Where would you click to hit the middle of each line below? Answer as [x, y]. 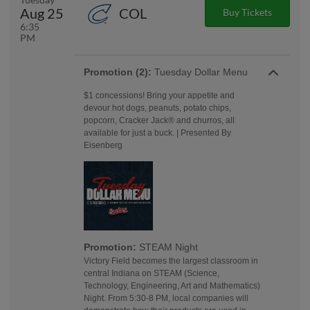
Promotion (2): [118, 72]
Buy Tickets [247, 12]
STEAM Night [168, 247]
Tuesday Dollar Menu [200, 72]
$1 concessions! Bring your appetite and [159, 95]
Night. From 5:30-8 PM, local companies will [166, 298]
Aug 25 [42, 13]
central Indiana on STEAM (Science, [152, 273]
